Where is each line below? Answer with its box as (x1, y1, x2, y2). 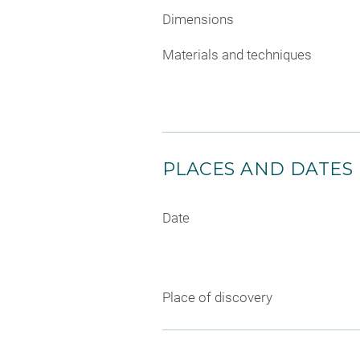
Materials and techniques (162, 46, 312, 63)
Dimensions (162, 11, 234, 28)
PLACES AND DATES (162, 157, 354, 180)
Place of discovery (162, 289, 272, 306)
